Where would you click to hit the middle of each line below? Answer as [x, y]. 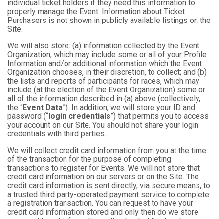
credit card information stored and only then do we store [103, 212]
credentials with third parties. [57, 134]
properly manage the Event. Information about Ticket [96, 11]
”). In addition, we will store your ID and [129, 107]
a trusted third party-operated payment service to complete [108, 194]
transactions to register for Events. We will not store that [104, 168]
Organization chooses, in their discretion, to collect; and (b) [107, 72]
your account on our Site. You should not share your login [103, 125]
